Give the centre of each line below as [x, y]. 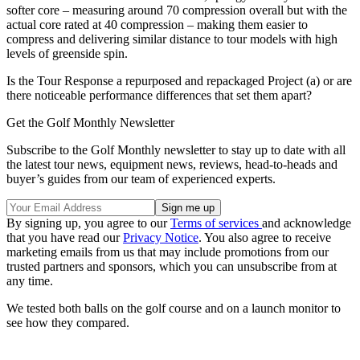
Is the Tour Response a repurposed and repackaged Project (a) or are [179, 81]
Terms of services [216, 223]
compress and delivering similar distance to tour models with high [172, 39]
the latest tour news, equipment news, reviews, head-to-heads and [172, 164]
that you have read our [65, 237]
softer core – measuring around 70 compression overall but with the [177, 10]
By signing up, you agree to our [88, 223]
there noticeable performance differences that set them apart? [159, 95]
